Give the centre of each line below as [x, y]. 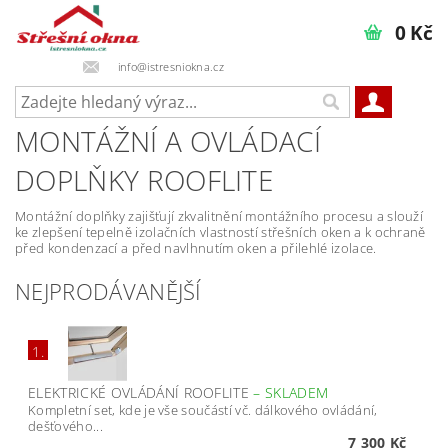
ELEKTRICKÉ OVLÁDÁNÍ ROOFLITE [141, 392]
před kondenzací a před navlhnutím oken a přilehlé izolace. [196, 248]
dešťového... [65, 426]
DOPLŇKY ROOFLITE [144, 180]
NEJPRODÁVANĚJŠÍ [108, 291]
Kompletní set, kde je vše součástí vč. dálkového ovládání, [203, 410]
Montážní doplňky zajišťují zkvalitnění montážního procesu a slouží [219, 216]
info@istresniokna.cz [169, 66]
